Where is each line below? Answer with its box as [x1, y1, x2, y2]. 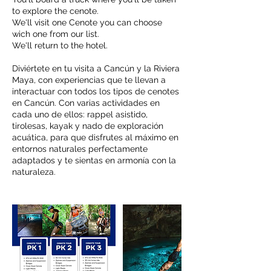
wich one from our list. [12, 29, 99, 39]
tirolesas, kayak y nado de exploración [12, 121, 163, 131]
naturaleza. [12, 167, 56, 177]
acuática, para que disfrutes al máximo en [12, 132, 178, 142]
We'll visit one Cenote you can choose [12, 18, 162, 27]
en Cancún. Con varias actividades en [12, 98, 160, 108]
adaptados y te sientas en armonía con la [12, 155, 176, 165]
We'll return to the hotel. [12, 41, 108, 50]
